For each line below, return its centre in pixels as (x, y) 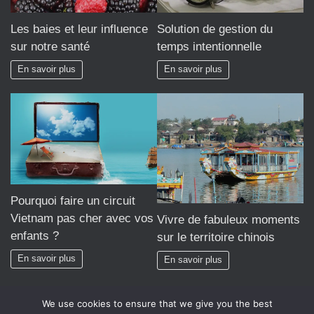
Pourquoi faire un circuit (73, 200)
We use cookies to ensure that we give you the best (157, 303)
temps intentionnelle (209, 47)
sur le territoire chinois (216, 238)
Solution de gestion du (215, 29)
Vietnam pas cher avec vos (82, 218)
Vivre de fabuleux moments (228, 220)
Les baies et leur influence (79, 29)
